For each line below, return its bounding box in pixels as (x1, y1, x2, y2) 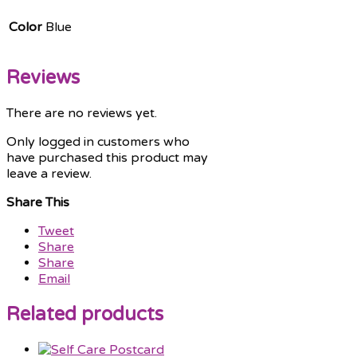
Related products (6, 302, 163, 326)
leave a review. (6, 165, 92, 182)
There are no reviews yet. (6, 104, 157, 121)
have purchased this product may (6, 149, 208, 166)
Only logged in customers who (6, 133, 190, 150)
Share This (6, 194, 69, 210)
